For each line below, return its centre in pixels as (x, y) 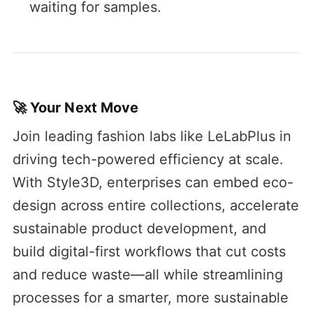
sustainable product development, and (139, 228)
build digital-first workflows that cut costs (149, 251)
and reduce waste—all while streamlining (147, 274)
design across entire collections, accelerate (155, 205)
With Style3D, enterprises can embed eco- (153, 182)
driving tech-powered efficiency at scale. (148, 159)
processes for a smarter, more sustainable (150, 297)
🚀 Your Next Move (75, 107)
